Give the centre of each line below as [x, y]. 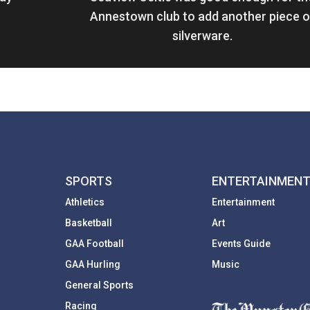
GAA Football [95, 244]
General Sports [100, 285]
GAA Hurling [93, 265]
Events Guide [241, 244]
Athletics [85, 202]
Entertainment [243, 202]
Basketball [89, 223]
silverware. [202, 36]
